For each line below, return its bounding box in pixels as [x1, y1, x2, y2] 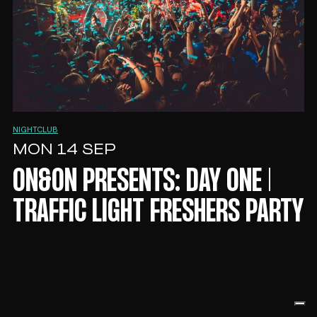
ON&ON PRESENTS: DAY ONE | [12, 168, 272, 197]
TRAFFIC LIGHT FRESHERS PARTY [12, 199, 304, 228]
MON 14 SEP [12, 142, 116, 159]
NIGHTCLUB [12, 126, 58, 135]
